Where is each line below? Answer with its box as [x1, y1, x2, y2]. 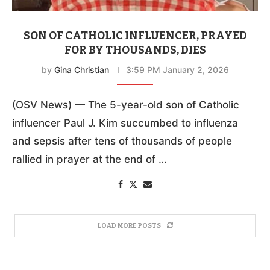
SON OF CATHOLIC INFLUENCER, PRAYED [23, 28, 247, 42]
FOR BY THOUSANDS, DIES [64, 43, 206, 57]
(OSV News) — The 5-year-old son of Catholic [12, 98, 239, 111]
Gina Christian [54, 64, 109, 75]
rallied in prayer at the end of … [12, 152, 167, 165]
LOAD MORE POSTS [97, 221, 161, 230]
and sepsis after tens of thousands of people [12, 134, 232, 147]
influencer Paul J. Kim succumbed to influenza [12, 116, 238, 129]
